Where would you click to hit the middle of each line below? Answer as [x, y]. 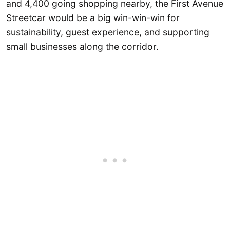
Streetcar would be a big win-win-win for [93, 18]
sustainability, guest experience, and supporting [108, 32]
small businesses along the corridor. [82, 47]
